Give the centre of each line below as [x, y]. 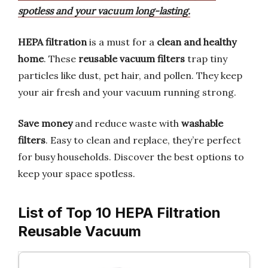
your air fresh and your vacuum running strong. [127, 92]
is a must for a [122, 42]
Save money [45, 123]
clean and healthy [197, 42]
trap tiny [206, 59]
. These [61, 59]
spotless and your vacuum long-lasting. [104, 11]
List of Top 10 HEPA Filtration [119, 213]
